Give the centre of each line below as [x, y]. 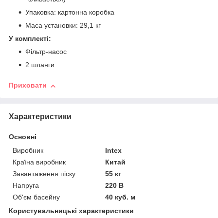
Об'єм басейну [36, 197]
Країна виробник [39, 162]
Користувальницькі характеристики [71, 211]
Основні [23, 137]
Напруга [26, 186]
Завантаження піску [44, 174]
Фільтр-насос [46, 52]
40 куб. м [120, 197]
